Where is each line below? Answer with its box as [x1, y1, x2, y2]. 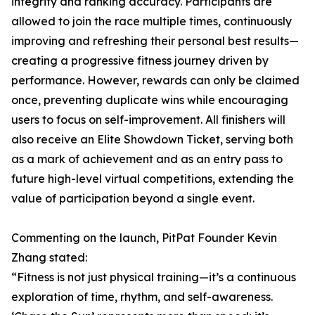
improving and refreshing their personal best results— [11, 34, 299, 48]
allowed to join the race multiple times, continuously [11, 14, 292, 28]
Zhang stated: [11, 250, 87, 264]
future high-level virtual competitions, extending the [11, 172, 294, 186]
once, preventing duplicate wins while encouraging [11, 93, 288, 107]
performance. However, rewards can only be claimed [11, 73, 300, 87]
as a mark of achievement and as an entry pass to [11, 152, 283, 166]
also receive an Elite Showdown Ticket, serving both [11, 132, 293, 146]
